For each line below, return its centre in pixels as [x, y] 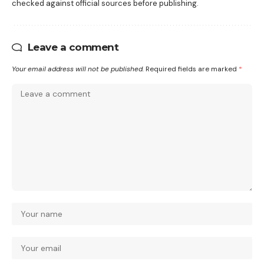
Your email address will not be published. [78, 69]
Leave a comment [73, 47]
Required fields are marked [192, 69]
